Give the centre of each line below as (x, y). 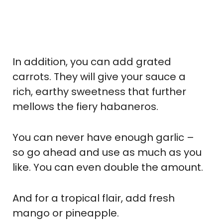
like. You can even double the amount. (108, 167)
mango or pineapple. (66, 213)
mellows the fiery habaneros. (85, 106)
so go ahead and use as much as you (107, 152)
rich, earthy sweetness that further (99, 91)
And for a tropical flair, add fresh (94, 198)
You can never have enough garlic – (103, 137)
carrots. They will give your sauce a (99, 76)
